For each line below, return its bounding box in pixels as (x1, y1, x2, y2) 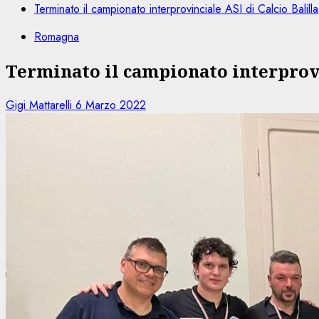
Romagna (34, 28, 79, 45)
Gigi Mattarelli (6, 96, 75, 113)
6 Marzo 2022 (75, 96, 146, 113)
